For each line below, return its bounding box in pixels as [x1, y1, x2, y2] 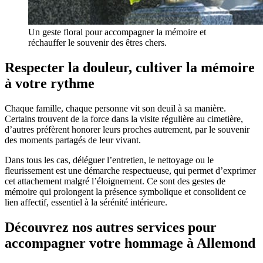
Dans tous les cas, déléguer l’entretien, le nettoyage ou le [5, 155, 214, 166]
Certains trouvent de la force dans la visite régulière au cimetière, [5, 114, 243, 124]
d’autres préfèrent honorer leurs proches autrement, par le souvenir [5, 124, 249, 135]
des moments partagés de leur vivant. [5, 135, 141, 146]
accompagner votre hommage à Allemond [5, 235, 255, 251]
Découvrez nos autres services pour [5, 220, 217, 235]
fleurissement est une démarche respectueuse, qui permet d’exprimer [5, 166, 256, 176]
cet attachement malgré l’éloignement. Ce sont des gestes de [5, 176, 225, 187]
